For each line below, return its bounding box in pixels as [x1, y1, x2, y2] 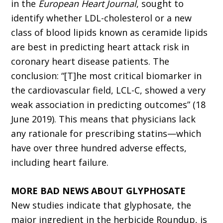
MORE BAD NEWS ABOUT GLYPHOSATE [11, 185, 186, 197]
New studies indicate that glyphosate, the [11, 199, 192, 212]
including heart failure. [11, 156, 109, 169]
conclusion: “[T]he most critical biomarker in [11, 70, 202, 82]
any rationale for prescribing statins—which [11, 127, 202, 140]
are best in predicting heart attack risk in [11, 41, 190, 53]
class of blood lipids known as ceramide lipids [11, 26, 208, 39]
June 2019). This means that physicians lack [11, 113, 196, 125]
